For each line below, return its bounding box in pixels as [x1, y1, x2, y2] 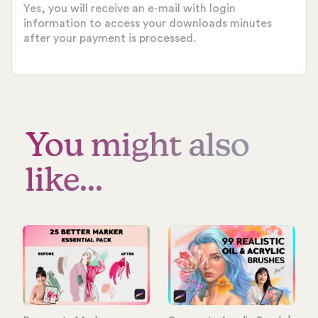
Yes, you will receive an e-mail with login [23, 3, 236, 15]
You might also [26, 131, 250, 163]
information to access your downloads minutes [23, 18, 272, 30]
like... [26, 165, 103, 198]
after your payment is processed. [23, 33, 196, 45]
